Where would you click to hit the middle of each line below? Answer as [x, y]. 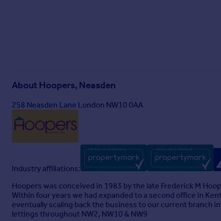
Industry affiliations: [46, 168]
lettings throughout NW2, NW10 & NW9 [80, 214]
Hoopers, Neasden [77, 86]
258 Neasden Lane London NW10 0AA [77, 105]
